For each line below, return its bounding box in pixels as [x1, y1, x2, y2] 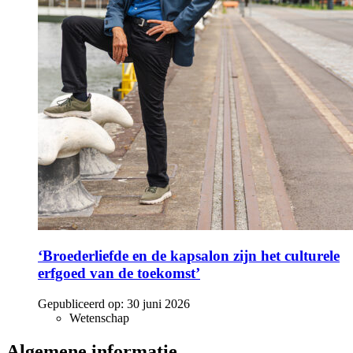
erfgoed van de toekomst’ [38, 265, 200, 282]
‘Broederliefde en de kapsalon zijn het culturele [38, 247, 340, 265]
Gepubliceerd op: [38, 297, 124, 311]
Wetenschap [69, 311, 129, 325]
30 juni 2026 [127, 297, 190, 311]
